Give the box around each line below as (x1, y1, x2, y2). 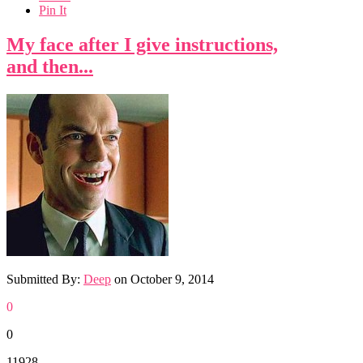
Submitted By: (6, 271, 83, 286)
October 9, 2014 (130, 271, 214, 286)
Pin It (39, 2, 66, 17)
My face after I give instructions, (6, 33, 278, 55)
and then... (6, 55, 93, 77)
